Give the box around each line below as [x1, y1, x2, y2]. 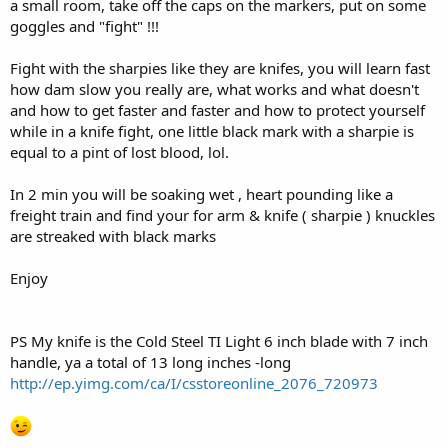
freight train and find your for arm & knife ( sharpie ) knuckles [10, 204, 435, 225]
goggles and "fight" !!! [10, 15, 159, 36]
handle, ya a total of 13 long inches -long [10, 351, 291, 372]
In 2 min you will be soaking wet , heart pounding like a [10, 183, 393, 204]
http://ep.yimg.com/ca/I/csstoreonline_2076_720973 [10, 372, 378, 393]
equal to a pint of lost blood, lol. [10, 141, 229, 162]
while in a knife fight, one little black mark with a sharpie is [10, 120, 414, 141]
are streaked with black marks [10, 225, 216, 246]
